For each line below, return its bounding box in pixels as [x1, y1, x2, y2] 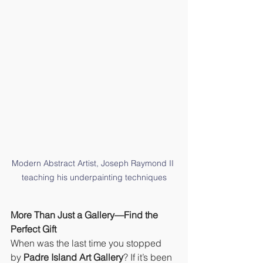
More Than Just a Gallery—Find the [11, 209, 160, 221]
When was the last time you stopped [11, 237, 164, 249]
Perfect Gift [11, 223, 56, 235]
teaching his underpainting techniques [21, 172, 167, 183]
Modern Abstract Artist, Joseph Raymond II [12, 158, 176, 169]
